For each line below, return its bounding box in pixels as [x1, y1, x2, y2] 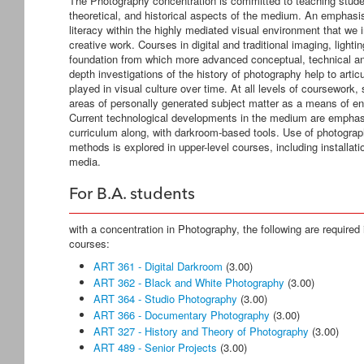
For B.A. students [69, 187, 195, 203]
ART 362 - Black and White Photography [93, 275, 284, 290]
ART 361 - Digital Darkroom [93, 258, 223, 274]
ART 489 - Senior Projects [93, 340, 217, 355]
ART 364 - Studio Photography [93, 291, 237, 306]
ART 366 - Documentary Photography [93, 307, 270, 323]
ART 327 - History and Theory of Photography [93, 323, 309, 339]
